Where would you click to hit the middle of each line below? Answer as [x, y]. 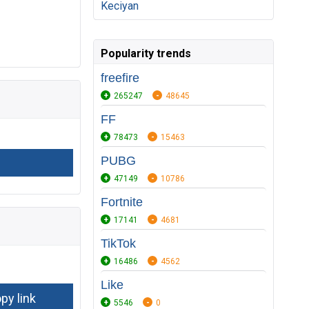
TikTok [118, 243]
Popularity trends [146, 53]
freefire [120, 78]
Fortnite [122, 202]
